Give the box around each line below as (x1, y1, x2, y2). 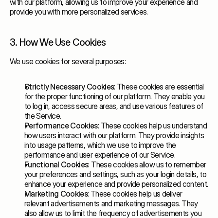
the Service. (24, 111, 61, 121)
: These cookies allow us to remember (88, 160, 206, 169)
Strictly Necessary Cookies (24, 82, 114, 91)
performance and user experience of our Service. (24, 150, 175, 160)
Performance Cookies (24, 121, 98, 130)
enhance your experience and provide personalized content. (24, 179, 208, 189)
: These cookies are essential (114, 82, 204, 91)
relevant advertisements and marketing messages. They (24, 199, 198, 208)
